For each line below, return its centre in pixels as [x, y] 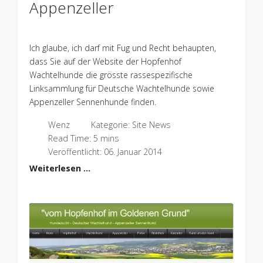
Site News [151, 124]
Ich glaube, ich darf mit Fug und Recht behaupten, [122, 48]
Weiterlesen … [60, 168]
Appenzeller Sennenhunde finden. [92, 102]
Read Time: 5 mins [83, 138]
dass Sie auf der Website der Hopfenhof [105, 61]
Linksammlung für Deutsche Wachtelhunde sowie [122, 88]
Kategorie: [110, 124]
